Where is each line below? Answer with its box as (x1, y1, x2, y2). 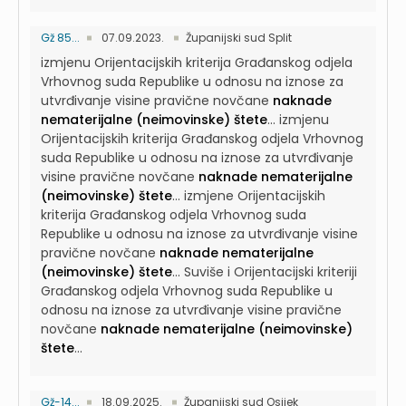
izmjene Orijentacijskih (184, 187, 325, 205)
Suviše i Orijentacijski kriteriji (184, 263, 357, 281)
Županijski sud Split (186, 30, 292, 45)
